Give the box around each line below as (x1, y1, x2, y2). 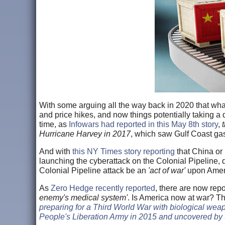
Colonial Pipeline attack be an (39, 166, 148, 175)
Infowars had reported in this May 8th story (69, 120, 218, 129)
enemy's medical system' (39, 193, 128, 202)
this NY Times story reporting (72, 147, 175, 156)
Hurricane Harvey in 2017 (39, 129, 131, 138)
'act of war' (148, 166, 185, 175)
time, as (39, 120, 69, 129)
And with (39, 147, 72, 156)
